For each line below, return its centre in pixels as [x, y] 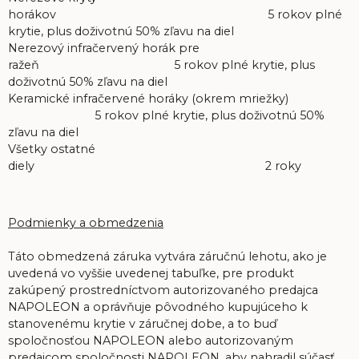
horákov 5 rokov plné [175, 14]
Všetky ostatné [52, 149]
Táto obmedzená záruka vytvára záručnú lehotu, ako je [167, 256]
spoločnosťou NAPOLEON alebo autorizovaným [151, 340]
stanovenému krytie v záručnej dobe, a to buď [143, 323]
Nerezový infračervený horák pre [104, 48]
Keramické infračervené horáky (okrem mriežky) [148, 98]
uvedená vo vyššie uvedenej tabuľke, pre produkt [151, 273]
